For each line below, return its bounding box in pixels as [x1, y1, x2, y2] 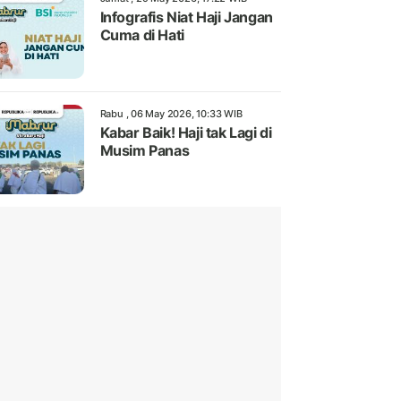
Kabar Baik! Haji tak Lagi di [99, 124, 272, 142]
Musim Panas [99, 141, 190, 160]
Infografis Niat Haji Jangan [99, 8, 273, 27]
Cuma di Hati [99, 26, 184, 45]
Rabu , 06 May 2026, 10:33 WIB [99, 107, 243, 121]
